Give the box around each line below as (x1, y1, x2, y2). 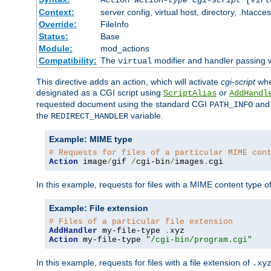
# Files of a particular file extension (49, 217, 233, 226)
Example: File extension (49, 203, 148, 213)
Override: (38, 19, 77, 29)
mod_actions (100, 43, 149, 53)
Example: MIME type (49, 134, 132, 144)
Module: (38, 43, 73, 53)
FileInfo (100, 19, 129, 29)
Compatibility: (38, 55, 97, 65)
